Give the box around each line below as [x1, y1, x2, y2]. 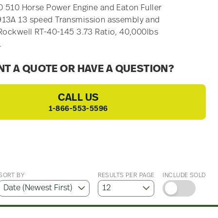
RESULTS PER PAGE [97, 172, 155, 179]
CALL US [57, 92, 99, 103]
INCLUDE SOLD [163, 172, 206, 179]
